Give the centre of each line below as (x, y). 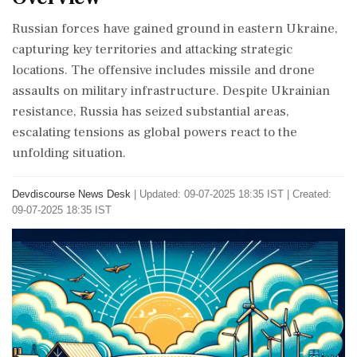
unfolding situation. (69, 153)
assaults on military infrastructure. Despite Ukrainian (171, 91)
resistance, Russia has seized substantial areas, (151, 112)
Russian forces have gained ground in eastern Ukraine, (175, 29)
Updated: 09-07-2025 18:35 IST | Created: (235, 194)
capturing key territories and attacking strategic (152, 49)
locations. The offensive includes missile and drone (163, 70)
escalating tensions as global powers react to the (155, 132)
